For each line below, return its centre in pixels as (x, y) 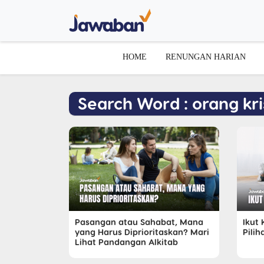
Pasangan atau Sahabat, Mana (139, 222)
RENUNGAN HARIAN (206, 56)
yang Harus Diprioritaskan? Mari (142, 232)
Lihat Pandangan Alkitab (126, 242)
